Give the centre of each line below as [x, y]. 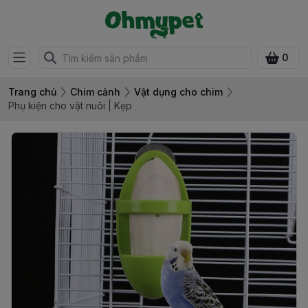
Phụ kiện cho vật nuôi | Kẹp [70, 106]
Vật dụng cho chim [178, 92]
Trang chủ [32, 92]
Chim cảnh [95, 92]
